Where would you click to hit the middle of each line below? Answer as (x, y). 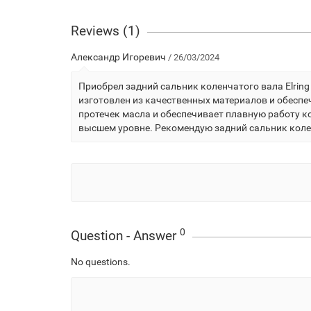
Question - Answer (125, 236)
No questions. (101, 262)
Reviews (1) (106, 31)
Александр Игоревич (118, 57)
